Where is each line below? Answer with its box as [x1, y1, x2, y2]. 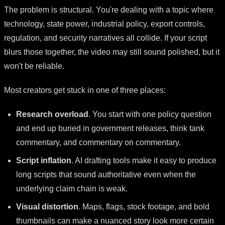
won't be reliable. [4, 61, 64, 70]
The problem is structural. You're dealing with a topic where [4, 5, 213, 14]
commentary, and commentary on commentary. [16, 138, 181, 147]
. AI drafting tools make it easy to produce [71, 156, 216, 165]
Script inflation [16, 156, 71, 165]
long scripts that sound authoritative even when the [16, 170, 196, 179]
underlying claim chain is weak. [16, 184, 128, 193]
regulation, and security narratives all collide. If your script [4, 33, 207, 42]
